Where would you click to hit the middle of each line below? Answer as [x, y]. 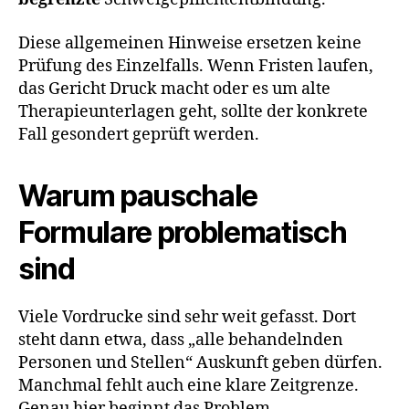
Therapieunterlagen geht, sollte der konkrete [193, 111]
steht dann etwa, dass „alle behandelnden [181, 340]
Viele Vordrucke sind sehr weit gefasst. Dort [187, 317]
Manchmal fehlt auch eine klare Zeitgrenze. [189, 385]
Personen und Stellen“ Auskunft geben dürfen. [200, 362]
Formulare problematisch [183, 232]
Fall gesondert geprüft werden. [139, 134]
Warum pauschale [138, 195]
